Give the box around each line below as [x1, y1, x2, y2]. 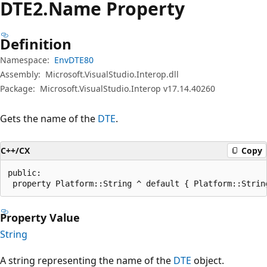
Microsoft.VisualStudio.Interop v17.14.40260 [40, 82, 215, 94]
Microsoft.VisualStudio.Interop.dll [45, 68, 179, 80]
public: [8, 167, 41, 178]
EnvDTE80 [54, 54, 94, 66]
